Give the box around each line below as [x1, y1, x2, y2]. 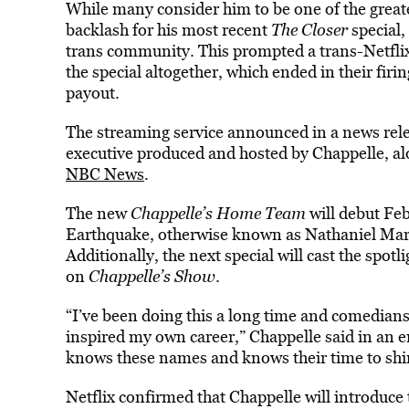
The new [65, 202, 131, 225]
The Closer [270, 18, 348, 41]
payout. [65, 81, 123, 104]
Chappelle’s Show [88, 265, 215, 288]
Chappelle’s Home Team [130, 202, 306, 225]
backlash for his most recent [65, 18, 271, 41]
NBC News [65, 163, 144, 185]
